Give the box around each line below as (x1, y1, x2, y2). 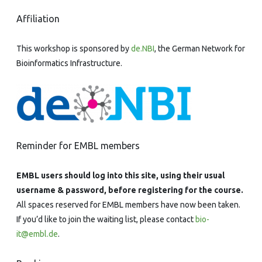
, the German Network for (154, 43, 245, 53)
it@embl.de (16, 229, 58, 239)
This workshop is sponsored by (16, 43, 131, 53)
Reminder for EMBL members (16, 140, 140, 151)
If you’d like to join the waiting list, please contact (16, 214, 195, 224)
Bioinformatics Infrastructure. (16, 58, 122, 68)
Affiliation (16, 13, 60, 24)
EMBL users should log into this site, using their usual (16, 170, 225, 180)
